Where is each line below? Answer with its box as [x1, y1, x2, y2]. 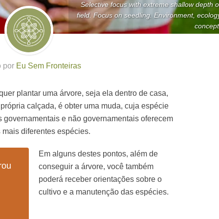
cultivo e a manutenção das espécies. [39, 188, 169, 196]
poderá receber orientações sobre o [39, 175, 162, 183]
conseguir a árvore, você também [39, 162, 153, 171]
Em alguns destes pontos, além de [39, 150, 158, 158]
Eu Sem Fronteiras [16, 62, 81, 70]
